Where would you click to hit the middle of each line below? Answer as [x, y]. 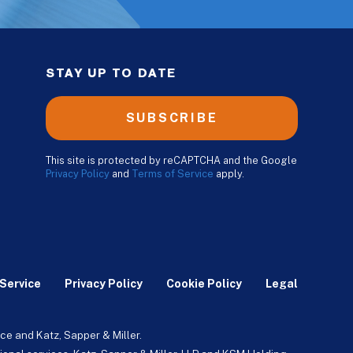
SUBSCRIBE [172, 118]
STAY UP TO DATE [111, 74]
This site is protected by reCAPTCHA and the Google [171, 160]
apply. [229, 174]
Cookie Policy [204, 284]
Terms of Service [173, 174]
